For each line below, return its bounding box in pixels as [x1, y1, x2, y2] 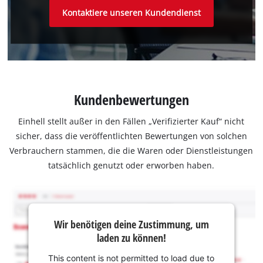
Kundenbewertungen [73, 89, 189, 109]
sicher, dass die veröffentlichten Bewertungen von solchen [15, 130, 247, 142]
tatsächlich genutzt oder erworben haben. [48, 160, 215, 171]
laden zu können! [96, 230, 166, 245]
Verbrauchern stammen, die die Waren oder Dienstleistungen [9, 145, 254, 157]
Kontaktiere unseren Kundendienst [62, 7, 201, 19]
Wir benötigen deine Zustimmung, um [53, 217, 209, 231]
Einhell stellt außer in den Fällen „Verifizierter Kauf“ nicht [18, 116, 245, 127]
